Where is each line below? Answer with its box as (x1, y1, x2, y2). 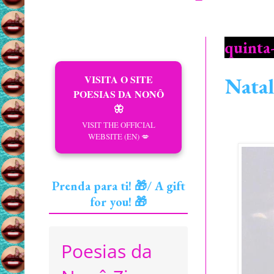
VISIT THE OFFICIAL (81, 119, 155, 130)
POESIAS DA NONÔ (73, 87, 164, 101)
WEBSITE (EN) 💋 (87, 131, 149, 142)
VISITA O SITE (84, 72, 153, 86)
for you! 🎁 (90, 194, 147, 210)
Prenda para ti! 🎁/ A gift (51, 178, 185, 194)
